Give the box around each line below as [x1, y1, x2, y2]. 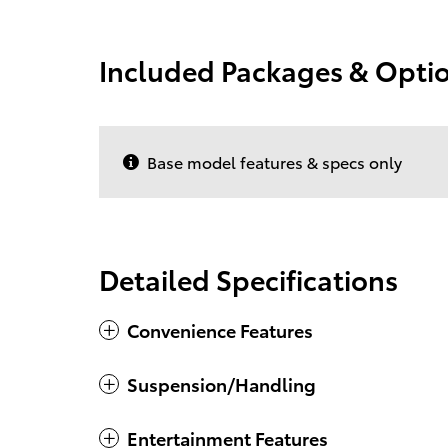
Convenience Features [127, 316, 313, 342]
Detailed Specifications [99, 258, 398, 298]
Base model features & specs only [147, 149, 402, 173]
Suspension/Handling [127, 370, 316, 396]
